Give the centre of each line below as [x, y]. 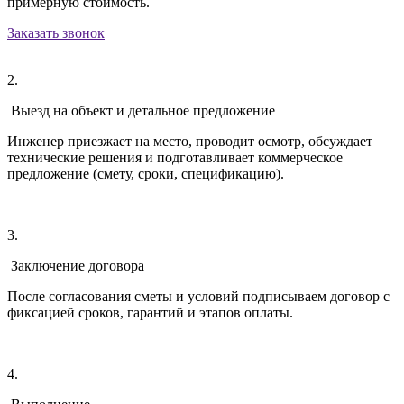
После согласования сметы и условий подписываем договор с [198, 296]
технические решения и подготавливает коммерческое [175, 157]
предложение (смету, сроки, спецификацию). [146, 173]
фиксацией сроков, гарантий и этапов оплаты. [150, 312]
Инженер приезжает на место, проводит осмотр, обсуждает [190, 141]
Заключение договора [76, 265]
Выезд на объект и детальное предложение [141, 110]
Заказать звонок [56, 32]
